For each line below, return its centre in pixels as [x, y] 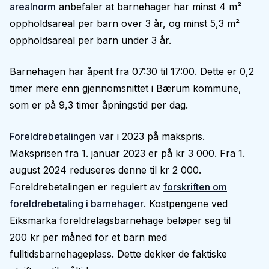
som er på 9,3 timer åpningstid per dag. [99, 105]
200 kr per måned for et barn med [88, 237]
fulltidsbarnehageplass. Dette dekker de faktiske [118, 254]
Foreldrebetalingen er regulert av [86, 187]
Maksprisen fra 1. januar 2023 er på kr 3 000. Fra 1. [127, 153]
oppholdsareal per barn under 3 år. [90, 40]
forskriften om [195, 187]
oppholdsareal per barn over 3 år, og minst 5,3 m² [125, 23]
